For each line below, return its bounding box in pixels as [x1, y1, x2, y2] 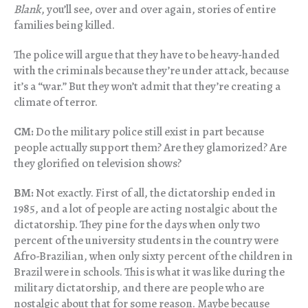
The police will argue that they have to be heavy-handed [14, 47, 280, 63]
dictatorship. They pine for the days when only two [14, 217, 260, 233]
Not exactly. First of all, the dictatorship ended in [34, 185, 276, 201]
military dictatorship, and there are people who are [14, 280, 264, 296]
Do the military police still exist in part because [34, 124, 264, 140]
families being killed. [14, 17, 115, 34]
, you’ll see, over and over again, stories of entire [41, 1, 276, 18]
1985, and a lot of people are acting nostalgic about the [14, 201, 277, 217]
